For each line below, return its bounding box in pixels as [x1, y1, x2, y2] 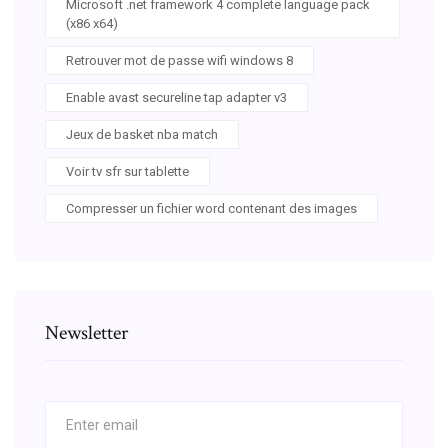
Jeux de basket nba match [66, 126, 218, 142]
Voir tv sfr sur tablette [66, 163, 189, 179]
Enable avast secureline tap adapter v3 [66, 89, 287, 105]
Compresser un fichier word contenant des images [66, 200, 357, 216]
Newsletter [45, 319, 128, 346]
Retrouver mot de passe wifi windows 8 [66, 52, 293, 68]
